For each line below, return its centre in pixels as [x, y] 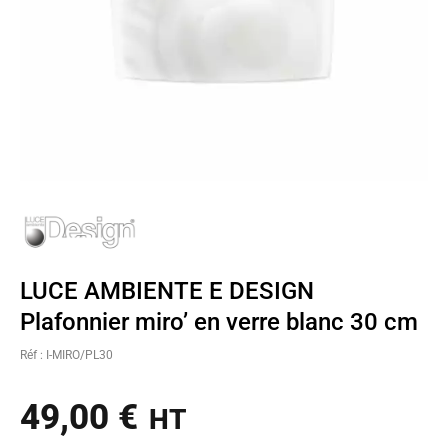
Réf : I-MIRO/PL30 [66, 354]
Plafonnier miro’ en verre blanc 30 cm [219, 321]
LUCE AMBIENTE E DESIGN [167, 290]
